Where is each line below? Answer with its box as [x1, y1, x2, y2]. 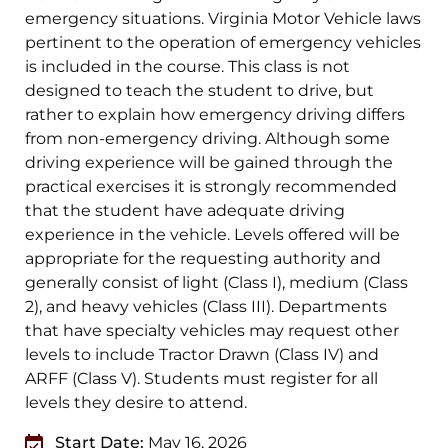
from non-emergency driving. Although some [25, 129, 391, 149]
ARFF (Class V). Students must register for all [25, 369, 379, 389]
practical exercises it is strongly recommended [25, 177, 398, 197]
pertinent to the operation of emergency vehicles [25, 33, 422, 53]
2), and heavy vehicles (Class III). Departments [25, 297, 388, 317]
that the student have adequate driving [25, 201, 346, 221]
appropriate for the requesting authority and [25, 249, 382, 269]
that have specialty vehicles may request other [25, 321, 400, 341]
